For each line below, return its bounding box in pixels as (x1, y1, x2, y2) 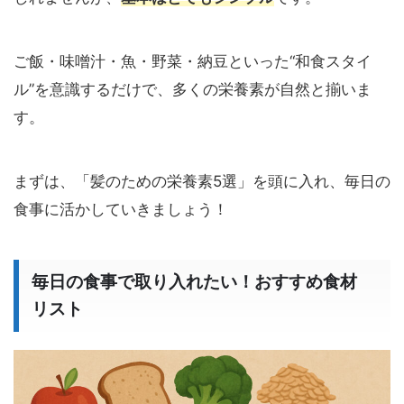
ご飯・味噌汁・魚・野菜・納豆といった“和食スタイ (14, 51, 372, 70)
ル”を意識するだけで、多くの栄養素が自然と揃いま (14, 79, 372, 98)
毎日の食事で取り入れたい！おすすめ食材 (32, 271, 357, 292)
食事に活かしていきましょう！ (14, 199, 228, 218)
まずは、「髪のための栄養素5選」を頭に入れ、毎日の (14, 171, 390, 190)
